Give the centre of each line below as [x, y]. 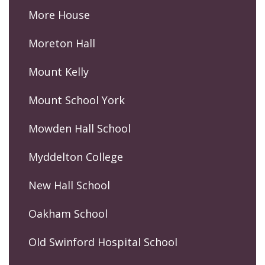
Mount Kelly [59, 71]
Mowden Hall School [80, 128]
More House [59, 14]
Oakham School [68, 213]
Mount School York [77, 100]
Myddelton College [76, 156]
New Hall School [69, 185]
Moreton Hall [62, 43]
